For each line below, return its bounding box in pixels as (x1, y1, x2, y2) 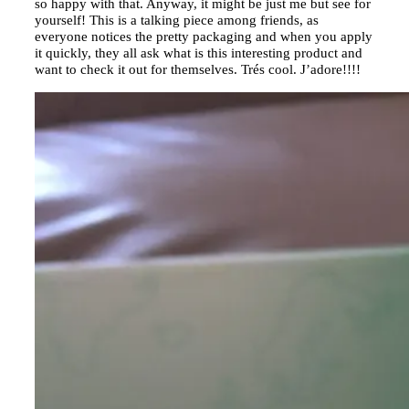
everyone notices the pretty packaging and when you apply (35, 28, 372, 44)
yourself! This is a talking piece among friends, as (35, 12, 319, 27)
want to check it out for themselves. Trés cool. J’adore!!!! (35, 61, 361, 77)
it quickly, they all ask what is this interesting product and (35, 45, 362, 60)
